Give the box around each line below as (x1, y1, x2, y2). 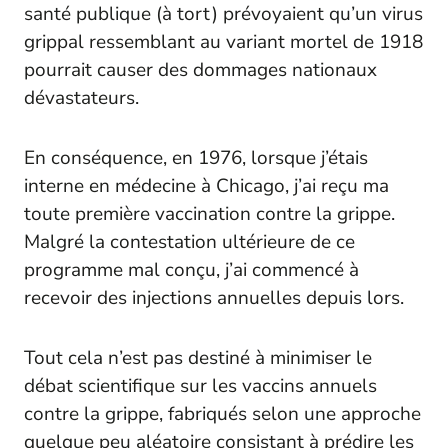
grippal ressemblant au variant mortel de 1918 (24, 28, 423, 55)
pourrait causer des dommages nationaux (24, 56, 377, 83)
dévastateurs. (24, 84, 139, 111)
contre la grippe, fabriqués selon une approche (24, 400, 421, 427)
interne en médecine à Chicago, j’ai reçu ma (24, 172, 389, 199)
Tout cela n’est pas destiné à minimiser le (24, 344, 372, 371)
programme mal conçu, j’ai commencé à (24, 256, 359, 283)
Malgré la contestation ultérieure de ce (24, 228, 355, 255)
